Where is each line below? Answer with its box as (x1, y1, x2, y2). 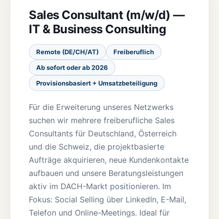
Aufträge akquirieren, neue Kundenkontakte (29, 155, 189, 165)
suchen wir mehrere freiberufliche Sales (29, 115, 175, 125)
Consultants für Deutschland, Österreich (29, 129, 176, 138)
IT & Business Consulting (29, 22, 166, 36)
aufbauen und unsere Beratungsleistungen (29, 168, 183, 178)
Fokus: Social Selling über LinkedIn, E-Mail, (29, 195, 186, 204)
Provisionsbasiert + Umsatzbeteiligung (36, 79, 157, 87)
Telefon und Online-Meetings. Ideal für (29, 208, 170, 218)
